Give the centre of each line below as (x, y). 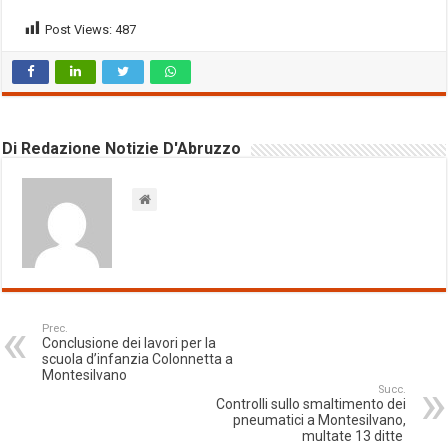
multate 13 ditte (353, 435)
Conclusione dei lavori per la (129, 342)
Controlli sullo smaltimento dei (310, 403)
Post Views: (79, 29)
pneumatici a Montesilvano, (319, 419)
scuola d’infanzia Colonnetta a (138, 358)
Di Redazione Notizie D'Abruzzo (122, 148)
